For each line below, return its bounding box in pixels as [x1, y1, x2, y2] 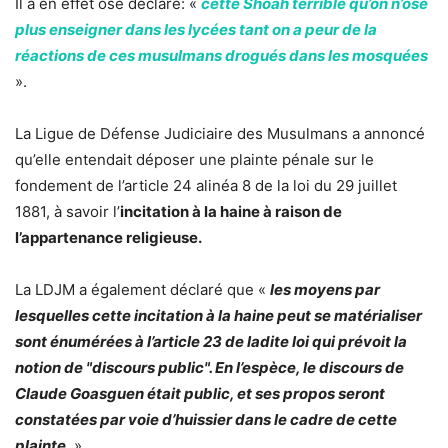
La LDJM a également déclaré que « [15, 279, 266, 299]
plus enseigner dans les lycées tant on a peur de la [15, 19, 377, 39]
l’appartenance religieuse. [15, 227, 202, 247]
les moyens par [270, 279, 380, 299]
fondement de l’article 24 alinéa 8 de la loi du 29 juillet [15, 175, 397, 195]
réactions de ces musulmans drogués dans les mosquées [15, 45, 428, 65]
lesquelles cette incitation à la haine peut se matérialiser [15, 305, 422, 325]
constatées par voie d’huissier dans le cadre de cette [15, 409, 397, 429]
